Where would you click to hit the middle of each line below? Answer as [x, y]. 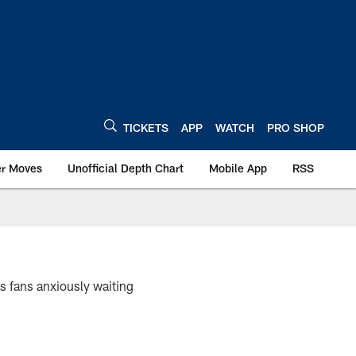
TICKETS [146, 127]
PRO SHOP [296, 127]
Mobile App [238, 168]
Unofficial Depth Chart [126, 168]
